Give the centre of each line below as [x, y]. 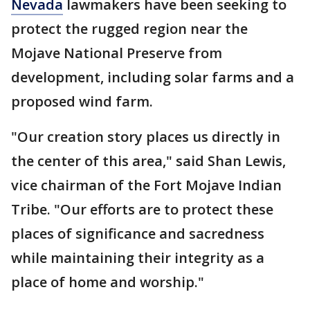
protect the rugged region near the [129, 29]
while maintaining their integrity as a [138, 258]
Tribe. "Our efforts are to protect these [142, 210]
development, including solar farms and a [153, 77]
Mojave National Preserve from [117, 53]
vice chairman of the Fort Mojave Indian [146, 185]
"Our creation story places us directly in [146, 137]
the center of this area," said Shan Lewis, [148, 161]
